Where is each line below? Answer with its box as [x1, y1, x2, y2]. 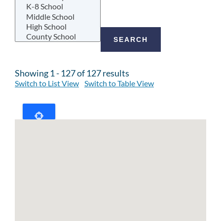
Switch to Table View [84, 78, 154, 88]
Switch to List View [15, 78, 79, 88]
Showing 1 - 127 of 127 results [15, 68, 129, 79]
